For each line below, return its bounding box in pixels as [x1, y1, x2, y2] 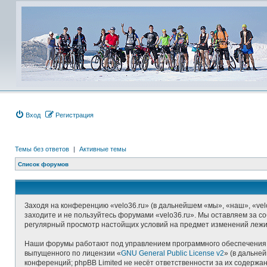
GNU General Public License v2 [121, 249, 224, 257]
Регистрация [55, 111, 94, 119]
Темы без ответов [15, 145, 69, 153]
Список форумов [18, 161, 69, 167]
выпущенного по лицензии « [24, 249, 121, 257]
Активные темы [79, 145, 126, 153]
